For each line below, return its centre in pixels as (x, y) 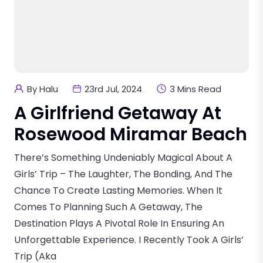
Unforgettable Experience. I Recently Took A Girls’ (129, 240)
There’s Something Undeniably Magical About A (123, 157)
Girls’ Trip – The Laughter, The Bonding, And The (123, 174)
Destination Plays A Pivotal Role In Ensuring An (119, 223)
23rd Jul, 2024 (113, 89)
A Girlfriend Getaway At (118, 113)
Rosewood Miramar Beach (131, 134)
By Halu (43, 89)
